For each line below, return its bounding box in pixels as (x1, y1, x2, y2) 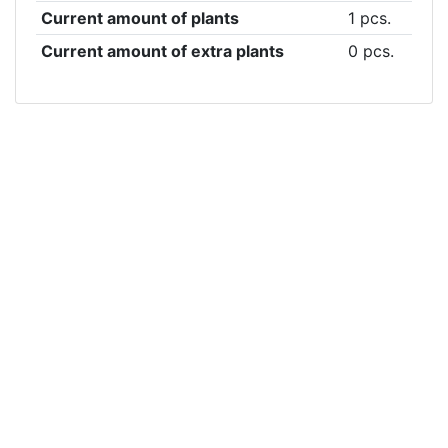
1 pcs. (347, 8, 391, 28)
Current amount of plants (40, 8, 239, 28)
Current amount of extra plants (40, 41, 284, 61)
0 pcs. (347, 41, 394, 61)
